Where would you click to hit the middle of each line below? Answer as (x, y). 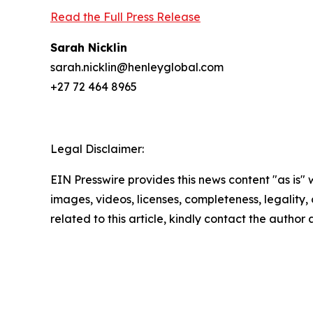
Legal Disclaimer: (97, 149)
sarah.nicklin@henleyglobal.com (137, 67)
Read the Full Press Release (125, 17)
